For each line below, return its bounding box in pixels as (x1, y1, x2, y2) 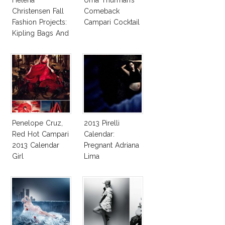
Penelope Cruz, (12, 119, 63, 127)
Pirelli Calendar (12, 40, 61, 48)
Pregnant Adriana (84, 141, 139, 149)
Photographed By (84, 163, 142, 171)
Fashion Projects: (12, 18, 67, 26)
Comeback (84, 7, 120, 15)
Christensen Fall (12, 7, 64, 15)
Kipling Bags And (12, 29, 69, 37)
